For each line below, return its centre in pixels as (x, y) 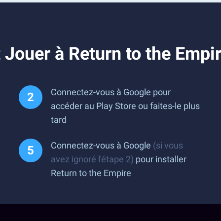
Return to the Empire (91, 173)
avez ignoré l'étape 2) (92, 159)
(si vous (168, 145)
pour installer (160, 159)
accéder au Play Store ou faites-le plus (125, 106)
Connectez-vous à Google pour (111, 92)
